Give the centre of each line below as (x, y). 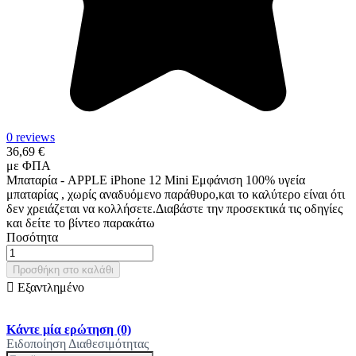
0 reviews (31, 137)
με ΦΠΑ (29, 165)
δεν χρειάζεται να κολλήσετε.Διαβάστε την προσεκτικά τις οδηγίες (174, 208)
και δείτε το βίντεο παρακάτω (81, 222)
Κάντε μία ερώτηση (62, 329)
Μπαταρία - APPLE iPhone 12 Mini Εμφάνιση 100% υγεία (156, 180)
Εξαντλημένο (49, 287)
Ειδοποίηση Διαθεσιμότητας (77, 343)
